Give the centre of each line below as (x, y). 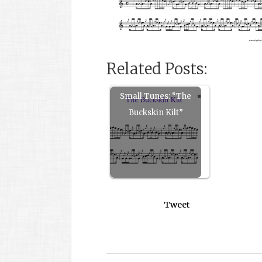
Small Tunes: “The (156, 96)
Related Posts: (157, 68)
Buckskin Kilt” (156, 112)
